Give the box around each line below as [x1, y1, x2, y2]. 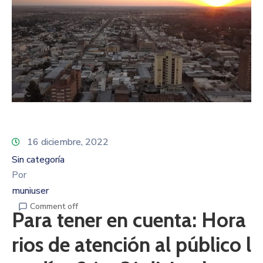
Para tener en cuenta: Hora [12, 207, 246, 232]
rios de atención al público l [12, 231, 251, 257]
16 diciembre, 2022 [27, 135, 109, 149]
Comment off [30, 200, 78, 212]
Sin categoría [12, 153, 65, 166]
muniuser [12, 184, 49, 197]
